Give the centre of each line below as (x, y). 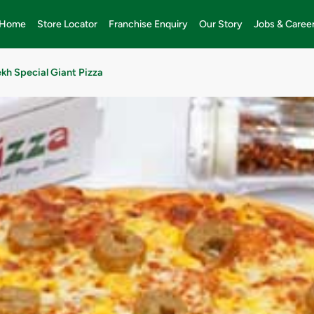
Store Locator (68, 24)
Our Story (221, 24)
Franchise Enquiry (149, 24)
